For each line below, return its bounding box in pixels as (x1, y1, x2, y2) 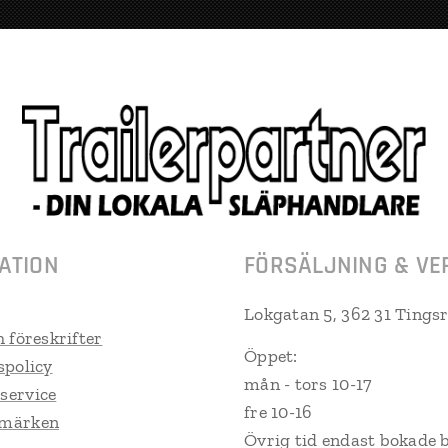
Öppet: (244, 345, 298, 367)
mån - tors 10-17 (244, 373, 372, 395)
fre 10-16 (244, 401, 313, 423)
